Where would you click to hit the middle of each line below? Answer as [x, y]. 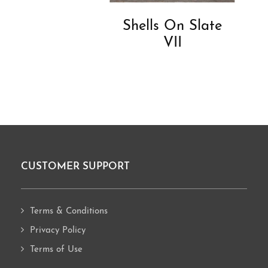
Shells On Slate [172, 27]
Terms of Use [56, 250]
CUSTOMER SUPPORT [75, 167]
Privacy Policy [58, 231]
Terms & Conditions [69, 212]
